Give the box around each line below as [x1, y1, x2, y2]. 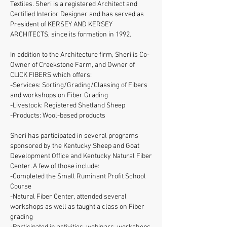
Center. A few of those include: [10, 162, 99, 171]
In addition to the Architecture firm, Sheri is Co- [10, 51, 149, 60]
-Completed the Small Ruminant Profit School [10, 172, 146, 181]
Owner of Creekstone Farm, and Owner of [10, 61, 135, 70]
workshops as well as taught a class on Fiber [10, 203, 144, 212]
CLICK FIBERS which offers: [10, 71, 92, 80]
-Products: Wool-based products [10, 111, 107, 121]
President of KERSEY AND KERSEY [10, 20, 112, 29]
